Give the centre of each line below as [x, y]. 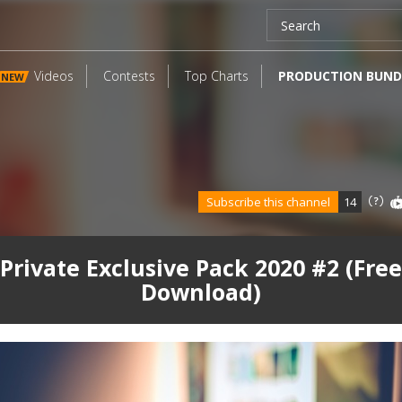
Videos [54, 76]
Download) [201, 292]
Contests [129, 76]
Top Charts [217, 76]
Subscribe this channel [272, 202]
